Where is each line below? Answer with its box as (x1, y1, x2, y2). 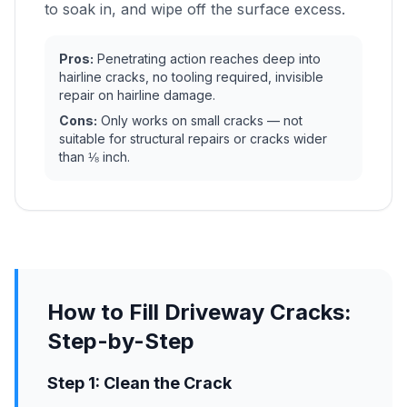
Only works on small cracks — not (97, 113, 303, 128)
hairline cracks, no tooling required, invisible (59, 69, 323, 84)
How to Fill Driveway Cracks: (47, 299, 352, 325)
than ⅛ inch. (59, 149, 130, 164)
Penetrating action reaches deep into (94, 51, 321, 66)
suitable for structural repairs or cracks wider (59, 131, 327, 146)
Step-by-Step (47, 328, 194, 354)
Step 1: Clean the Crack (47, 373, 232, 392)
